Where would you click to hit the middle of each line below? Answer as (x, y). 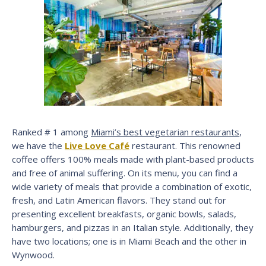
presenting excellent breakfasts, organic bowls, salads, (124, 213)
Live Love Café (97, 145)
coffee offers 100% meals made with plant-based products (133, 159)
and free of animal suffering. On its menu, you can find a (125, 172)
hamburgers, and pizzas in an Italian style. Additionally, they (133, 227)
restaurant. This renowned (185, 145)
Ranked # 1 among (51, 132)
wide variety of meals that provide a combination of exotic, (132, 186)
